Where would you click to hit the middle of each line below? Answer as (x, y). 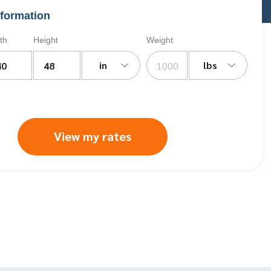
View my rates (93, 136)
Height (46, 40)
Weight (159, 40)
